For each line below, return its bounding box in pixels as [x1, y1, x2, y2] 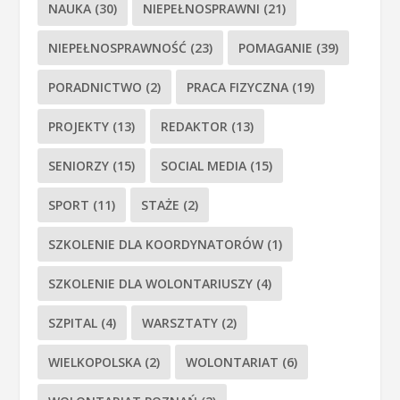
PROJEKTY [48, 117, 110, 135]
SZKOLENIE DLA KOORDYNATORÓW [48, 235, 264, 253]
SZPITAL [48, 313, 98, 331]
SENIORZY [48, 156, 110, 174]
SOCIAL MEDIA [161, 156, 247, 174]
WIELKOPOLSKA [48, 353, 142, 371]
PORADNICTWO [48, 78, 143, 96]
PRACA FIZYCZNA [187, 78, 289, 96]
